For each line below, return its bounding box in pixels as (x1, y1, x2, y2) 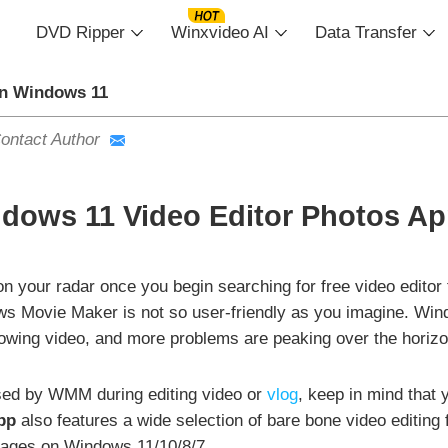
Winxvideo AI (171, 23, 269, 42)
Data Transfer (315, 23, 417, 42)
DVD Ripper (36, 23, 125, 42)
